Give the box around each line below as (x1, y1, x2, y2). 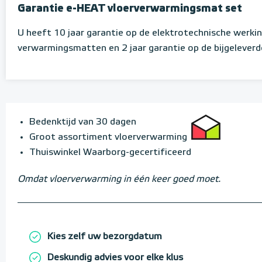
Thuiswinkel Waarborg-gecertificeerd (29, 147, 191, 157)
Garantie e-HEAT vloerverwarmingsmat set (18, 3, 242, 14)
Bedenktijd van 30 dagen (29, 117, 136, 127)
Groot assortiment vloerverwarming (29, 132, 187, 142)
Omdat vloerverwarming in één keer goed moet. (18, 174, 220, 184)
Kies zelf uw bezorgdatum (47, 232, 162, 242)
